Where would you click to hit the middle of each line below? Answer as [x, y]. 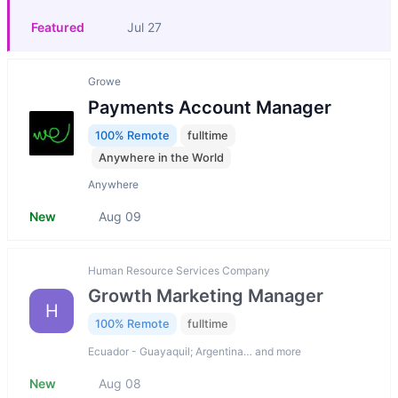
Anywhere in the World [161, 157]
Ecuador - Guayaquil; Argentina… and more [195, 351]
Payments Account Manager [210, 107]
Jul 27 [144, 28]
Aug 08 [120, 383]
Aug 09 [120, 217]
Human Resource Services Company [179, 271]
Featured [58, 28]
